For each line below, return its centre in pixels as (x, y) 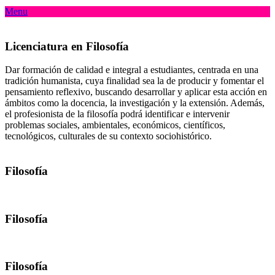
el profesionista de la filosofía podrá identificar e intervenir (117, 114)
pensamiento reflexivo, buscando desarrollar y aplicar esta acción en (136, 92)
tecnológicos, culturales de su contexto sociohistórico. (108, 136)
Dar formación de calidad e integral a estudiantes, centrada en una (132, 70)
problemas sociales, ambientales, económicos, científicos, (115, 125)
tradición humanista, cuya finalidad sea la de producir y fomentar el (134, 81)
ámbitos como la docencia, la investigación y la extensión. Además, (135, 103)
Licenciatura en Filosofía (67, 46)
